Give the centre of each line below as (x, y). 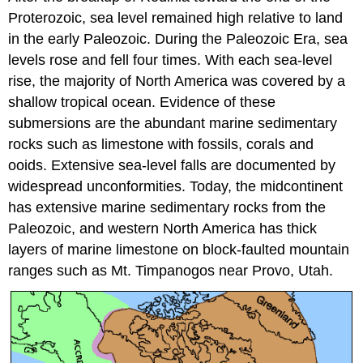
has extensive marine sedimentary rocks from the (167, 207)
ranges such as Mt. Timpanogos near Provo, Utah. (171, 270)
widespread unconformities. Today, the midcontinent (176, 186)
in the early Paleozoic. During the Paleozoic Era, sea (178, 38)
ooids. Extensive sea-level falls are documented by (172, 165)
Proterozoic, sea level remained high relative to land (176, 17)
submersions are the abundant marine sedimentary (173, 123)
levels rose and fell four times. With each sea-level (171, 60)
